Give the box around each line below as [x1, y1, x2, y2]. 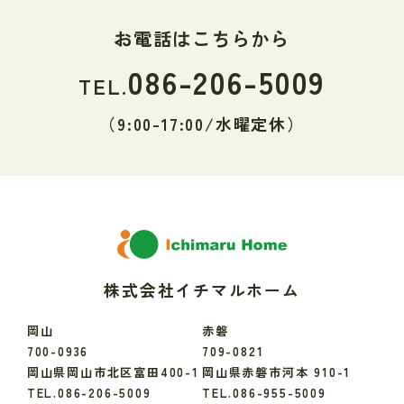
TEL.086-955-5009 [202, 383, 326, 401]
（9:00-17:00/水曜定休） [99, 112, 305, 136]
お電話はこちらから [113, 24, 291, 52]
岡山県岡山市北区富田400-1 [26, 363, 199, 381]
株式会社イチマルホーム [104, 277, 300, 301]
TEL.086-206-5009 [26, 383, 151, 401]
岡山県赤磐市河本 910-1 [202, 363, 352, 381]
